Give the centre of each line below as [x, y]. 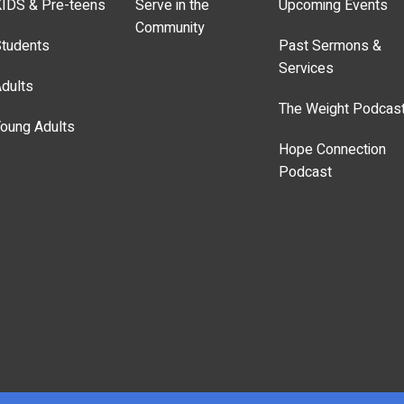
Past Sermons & [330, 46]
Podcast [305, 173]
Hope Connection [332, 150]
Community [170, 28]
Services [306, 69]
